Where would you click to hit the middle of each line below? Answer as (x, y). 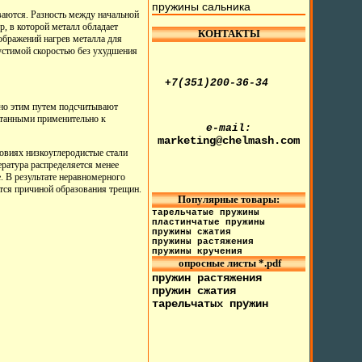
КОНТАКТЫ (229, 34)
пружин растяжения (207, 278)
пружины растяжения (203, 242)
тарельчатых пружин (210, 304)
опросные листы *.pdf (229, 263)
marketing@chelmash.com (229, 141)
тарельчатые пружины (206, 213)
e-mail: (229, 128)
